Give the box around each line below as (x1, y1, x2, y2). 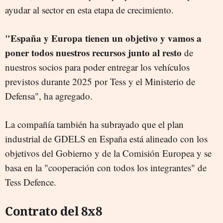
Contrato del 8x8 (5, 202, 102, 219)
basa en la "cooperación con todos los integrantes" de (5, 161, 207, 174)
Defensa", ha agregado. (5, 89, 93, 102)
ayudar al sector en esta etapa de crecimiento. (5, 3, 174, 16)
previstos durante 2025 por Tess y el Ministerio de (5, 75, 195, 88)
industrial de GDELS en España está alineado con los (5, 132, 208, 145)
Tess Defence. (5, 175, 56, 188)
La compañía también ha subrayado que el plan (5, 117, 184, 130)
